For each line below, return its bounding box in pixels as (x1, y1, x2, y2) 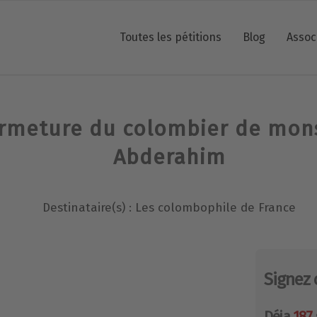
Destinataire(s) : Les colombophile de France (42, 200, 296, 215)
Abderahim (113, 144, 226, 170)
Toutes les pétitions (119, 30, 221, 44)
